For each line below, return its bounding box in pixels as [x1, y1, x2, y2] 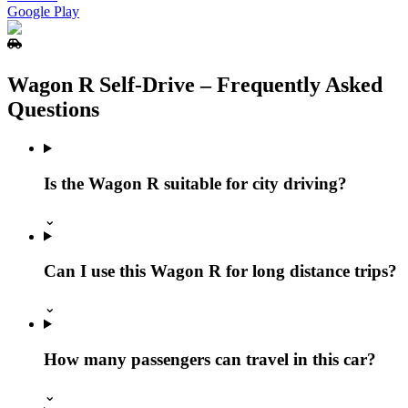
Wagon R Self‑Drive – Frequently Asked [7, 73, 382, 97]
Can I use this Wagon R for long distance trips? [44, 261, 397, 281]
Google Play [7, 4, 79, 20]
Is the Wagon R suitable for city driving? [44, 173, 347, 193]
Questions [7, 97, 99, 122]
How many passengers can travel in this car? [44, 349, 376, 369]
